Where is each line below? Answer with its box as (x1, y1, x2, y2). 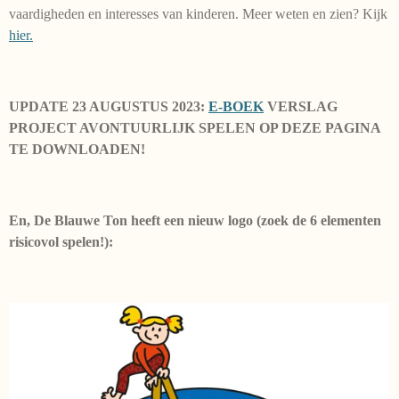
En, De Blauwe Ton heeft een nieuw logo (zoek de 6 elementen (9, 213, 381, 229)
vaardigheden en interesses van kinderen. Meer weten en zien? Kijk (9, 6, 387, 22)
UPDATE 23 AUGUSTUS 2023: (9, 99, 208, 115)
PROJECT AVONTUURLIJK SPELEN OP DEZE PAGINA (9, 120, 380, 136)
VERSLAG (264, 99, 338, 115)
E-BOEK (208, 99, 264, 115)
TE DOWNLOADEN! (9, 142, 145, 158)
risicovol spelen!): (9, 234, 113, 250)
